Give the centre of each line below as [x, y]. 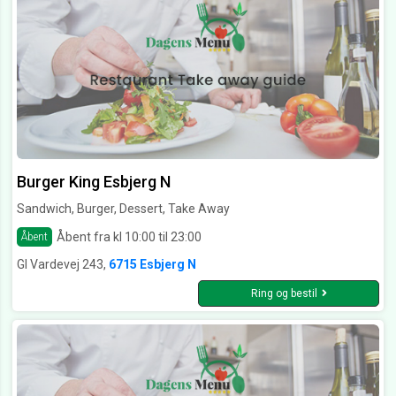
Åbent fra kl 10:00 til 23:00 [129, 236]
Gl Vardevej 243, [63, 265]
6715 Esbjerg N [152, 265]
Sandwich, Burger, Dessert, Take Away [123, 209]
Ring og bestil [284, 294]
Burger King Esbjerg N [94, 182]
